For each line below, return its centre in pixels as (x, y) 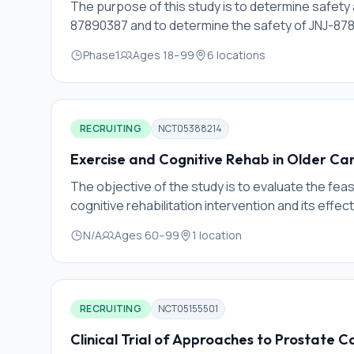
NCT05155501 (188, 309)
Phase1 (102, 55)
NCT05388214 (190, 128)
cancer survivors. (121, 224)
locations (241, 55)
